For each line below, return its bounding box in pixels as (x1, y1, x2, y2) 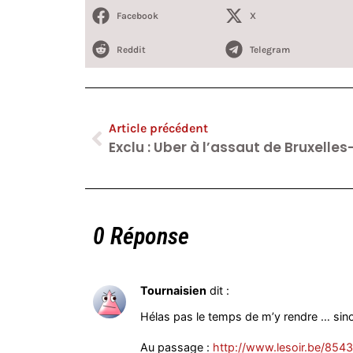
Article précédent (108, 121, 208, 136)
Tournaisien (139, 284, 206, 298)
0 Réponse (92, 222, 189, 251)
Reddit (117, 43, 147, 55)
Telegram (250, 43, 291, 55)
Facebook (117, 10, 159, 22)
